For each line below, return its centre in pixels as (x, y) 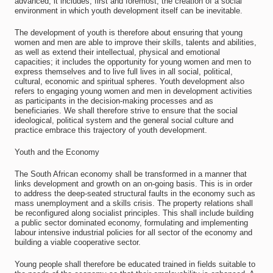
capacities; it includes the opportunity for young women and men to (133, 62)
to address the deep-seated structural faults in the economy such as (135, 193)
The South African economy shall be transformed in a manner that (130, 174)
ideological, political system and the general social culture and (124, 120)
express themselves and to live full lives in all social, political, (123, 72)
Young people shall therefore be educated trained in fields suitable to (135, 264)
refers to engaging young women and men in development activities (133, 91)
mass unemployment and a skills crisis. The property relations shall (133, 203)
